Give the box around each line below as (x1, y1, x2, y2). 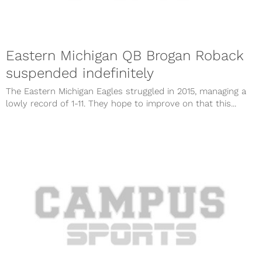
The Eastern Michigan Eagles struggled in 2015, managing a (6, 86, 246, 97)
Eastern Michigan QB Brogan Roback (6, 47, 244, 64)
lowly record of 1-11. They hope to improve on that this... (6, 98, 236, 109)
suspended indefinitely (6, 65, 154, 82)
